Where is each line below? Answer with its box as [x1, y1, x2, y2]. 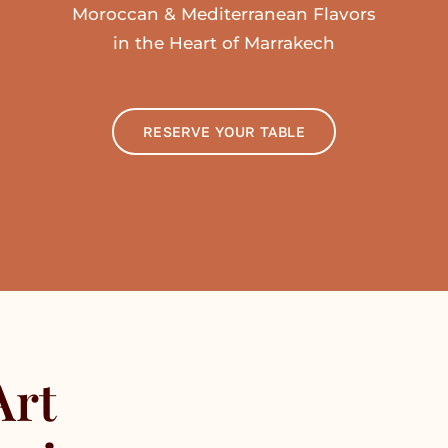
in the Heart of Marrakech [113, 33, 335, 54]
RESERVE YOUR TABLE [143, 123, 305, 141]
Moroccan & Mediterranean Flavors [72, 4, 376, 25]
